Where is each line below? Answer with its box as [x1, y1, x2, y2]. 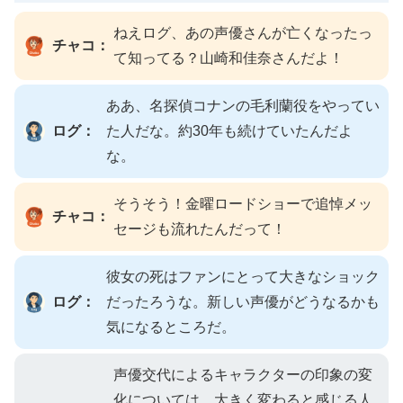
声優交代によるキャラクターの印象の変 [113, 366, 372, 382]
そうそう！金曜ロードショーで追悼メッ [113, 195, 372, 211]
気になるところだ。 [106, 318, 236, 335]
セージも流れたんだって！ [113, 220, 286, 237]
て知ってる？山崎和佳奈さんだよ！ [113, 49, 344, 66]
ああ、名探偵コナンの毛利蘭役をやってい [106, 97, 380, 113]
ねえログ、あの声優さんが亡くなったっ [113, 24, 372, 40]
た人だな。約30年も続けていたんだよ [106, 122, 353, 139]
